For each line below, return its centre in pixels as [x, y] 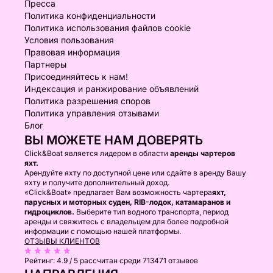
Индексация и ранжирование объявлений [112, 89]
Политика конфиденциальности [90, 16]
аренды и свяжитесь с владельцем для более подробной [126, 222]
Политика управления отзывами [92, 113]
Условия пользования [69, 40]
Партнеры [45, 64]
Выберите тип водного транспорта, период [152, 212]
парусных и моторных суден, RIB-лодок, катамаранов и [127, 202]
